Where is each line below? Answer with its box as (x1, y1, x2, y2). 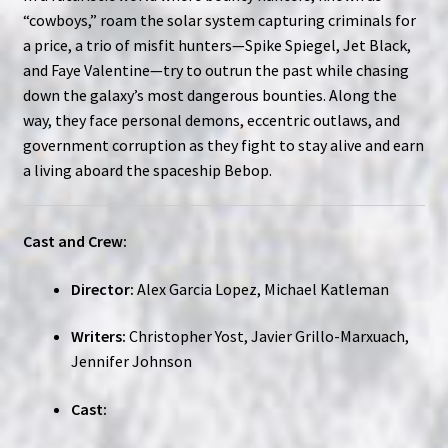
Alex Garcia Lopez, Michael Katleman (133, 278, 389, 299)
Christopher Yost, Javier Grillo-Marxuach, (125, 326, 409, 347)
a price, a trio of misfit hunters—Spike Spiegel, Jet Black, (22, 34, 411, 55)
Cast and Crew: (22, 230, 127, 251)
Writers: (70, 326, 126, 347)
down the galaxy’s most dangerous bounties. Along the (22, 84, 397, 105)
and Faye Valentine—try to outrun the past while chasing (22, 59, 409, 80)
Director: (70, 278, 134, 299)
